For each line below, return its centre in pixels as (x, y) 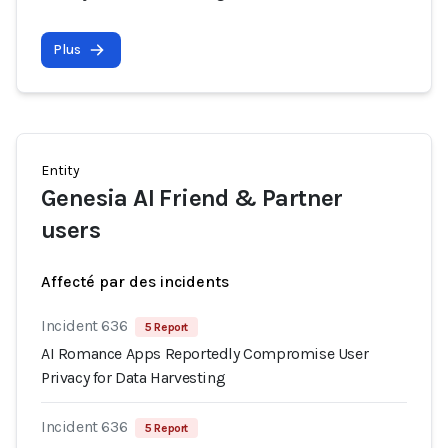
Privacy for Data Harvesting (133, 377)
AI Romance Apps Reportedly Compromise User (205, 353)
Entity (60, 170)
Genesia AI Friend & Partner (192, 198)
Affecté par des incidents (135, 281)
